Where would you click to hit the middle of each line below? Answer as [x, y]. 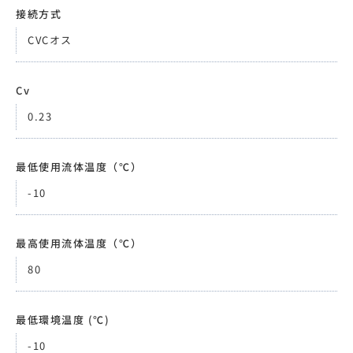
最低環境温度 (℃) [63, 320]
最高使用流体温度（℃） [79, 243]
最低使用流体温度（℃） [79, 167]
